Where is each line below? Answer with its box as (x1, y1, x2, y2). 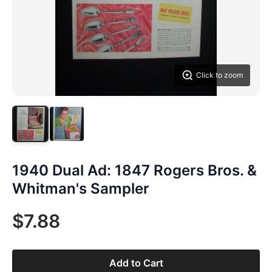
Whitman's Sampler (12, 180, 149, 197)
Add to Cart (109, 257, 163, 269)
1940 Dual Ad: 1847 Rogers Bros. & (12, 161, 257, 179)
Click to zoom (196, 70, 243, 80)
